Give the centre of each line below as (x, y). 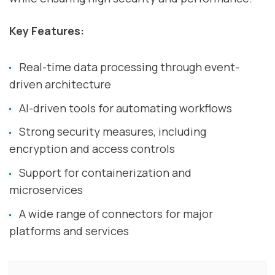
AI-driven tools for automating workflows (125, 108)
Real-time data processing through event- (129, 67)
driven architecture (60, 84)
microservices (46, 190)
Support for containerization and (105, 173)
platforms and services (69, 230)
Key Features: (47, 31)
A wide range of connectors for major (116, 213)
